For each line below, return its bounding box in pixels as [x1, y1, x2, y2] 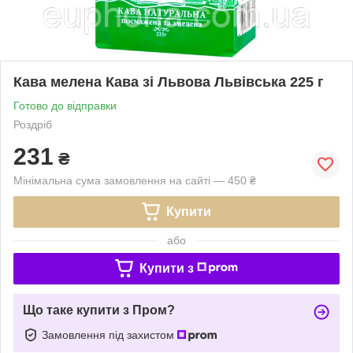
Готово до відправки [13, 98, 117, 112]
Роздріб [13, 117, 52, 131]
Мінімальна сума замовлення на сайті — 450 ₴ [13, 173, 256, 187]
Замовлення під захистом [42, 328, 177, 341]
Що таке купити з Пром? [23, 303, 175, 317]
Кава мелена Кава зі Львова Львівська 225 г [13, 73, 324, 90]
